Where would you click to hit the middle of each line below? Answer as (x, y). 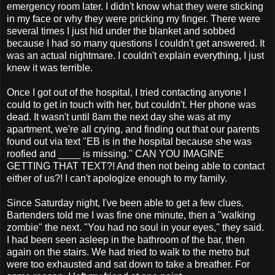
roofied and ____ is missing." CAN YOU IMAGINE (115, 153)
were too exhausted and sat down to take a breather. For (128, 264)
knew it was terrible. (50, 68)
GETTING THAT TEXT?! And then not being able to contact (136, 166)
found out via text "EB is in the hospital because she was (129, 141)
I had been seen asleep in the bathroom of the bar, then (126, 239)
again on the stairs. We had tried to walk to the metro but (128, 252)
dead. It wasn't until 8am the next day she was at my (119, 117)
